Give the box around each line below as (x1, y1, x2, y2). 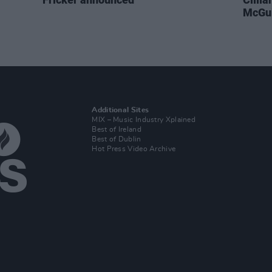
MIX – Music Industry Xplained (92, 116, 196, 123)
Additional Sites (92, 106, 149, 114)
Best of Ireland (92, 126, 141, 133)
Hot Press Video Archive (92, 145, 176, 152)
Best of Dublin (92, 135, 141, 143)
